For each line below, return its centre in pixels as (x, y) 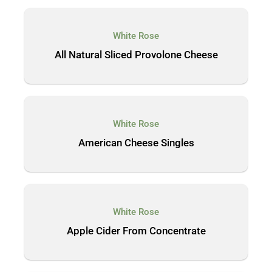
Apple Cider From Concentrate (136, 231)
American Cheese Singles (136, 143)
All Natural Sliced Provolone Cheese (136, 55)
